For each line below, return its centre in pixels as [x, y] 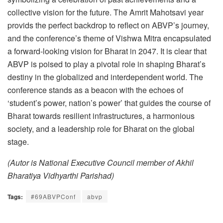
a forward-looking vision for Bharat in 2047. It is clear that [107, 51]
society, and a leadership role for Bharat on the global [101, 129]
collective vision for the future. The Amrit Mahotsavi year [106, 12]
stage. [18, 142]
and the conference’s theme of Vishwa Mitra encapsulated [109, 38]
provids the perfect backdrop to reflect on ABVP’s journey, [108, 25]
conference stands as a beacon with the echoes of [95, 90]
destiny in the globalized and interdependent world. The [105, 77]
